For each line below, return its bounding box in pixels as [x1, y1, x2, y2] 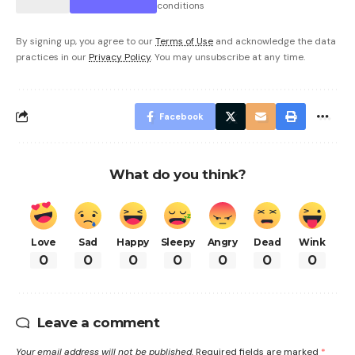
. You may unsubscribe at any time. [151, 50, 305, 63]
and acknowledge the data [213, 34, 336, 48]
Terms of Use [155, 34, 213, 48]
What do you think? [109, 166, 246, 182]
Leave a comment [36, 314, 159, 330]
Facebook [159, 110, 204, 122]
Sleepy [160, 235, 195, 248]
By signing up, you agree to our [16, 34, 155, 48]
